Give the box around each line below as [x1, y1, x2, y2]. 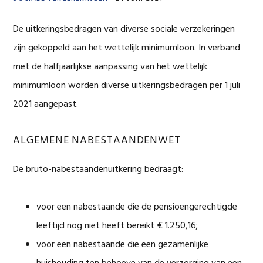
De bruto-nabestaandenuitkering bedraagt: [13, 162, 184, 177]
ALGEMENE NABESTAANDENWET [13, 132, 181, 149]
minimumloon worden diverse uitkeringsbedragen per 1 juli [13, 78, 241, 93]
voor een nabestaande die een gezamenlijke [36, 237, 209, 252]
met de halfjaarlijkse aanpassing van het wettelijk [13, 59, 208, 75]
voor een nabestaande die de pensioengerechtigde [36, 200, 238, 215]
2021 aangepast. [13, 97, 79, 112]
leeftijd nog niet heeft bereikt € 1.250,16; [36, 218, 198, 234]
